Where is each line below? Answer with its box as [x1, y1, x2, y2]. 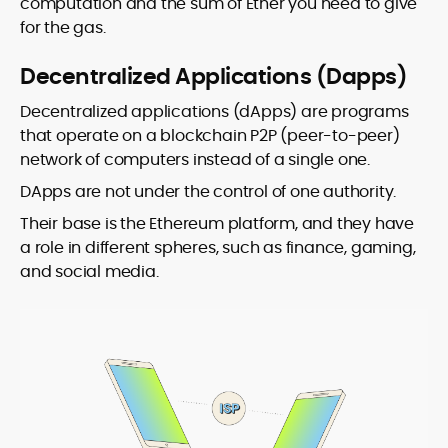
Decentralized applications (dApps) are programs [20, 100, 409, 124]
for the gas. [20, 16, 106, 40]
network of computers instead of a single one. [20, 148, 370, 172]
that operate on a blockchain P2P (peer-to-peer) [20, 124, 400, 148]
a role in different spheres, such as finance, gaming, [20, 236, 416, 260]
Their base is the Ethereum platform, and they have [20, 212, 414, 236]
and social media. [20, 260, 159, 284]
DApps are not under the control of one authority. [20, 180, 397, 204]
